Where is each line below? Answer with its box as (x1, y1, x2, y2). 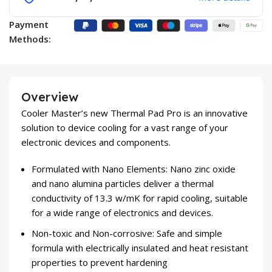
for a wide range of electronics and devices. (32, 206, 213, 219)
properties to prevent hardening (32, 256, 168, 269)
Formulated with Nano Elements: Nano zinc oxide (32, 163, 236, 175)
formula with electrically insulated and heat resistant (32, 242, 248, 254)
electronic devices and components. (21, 136, 171, 149)
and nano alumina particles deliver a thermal (32, 177, 214, 190)
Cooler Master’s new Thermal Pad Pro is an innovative (21, 107, 248, 120)
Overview (21, 89, 78, 105)
